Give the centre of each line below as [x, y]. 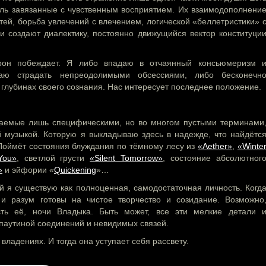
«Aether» [215, 146]
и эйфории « [28, 170]
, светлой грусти [53, 158]
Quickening [75, 170]
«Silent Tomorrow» [126, 158]
